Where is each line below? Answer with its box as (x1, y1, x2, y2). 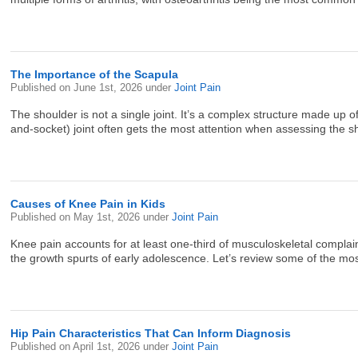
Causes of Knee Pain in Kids (10, 197, 166, 210)
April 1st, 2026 (73, 340, 144, 352)
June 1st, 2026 (74, 82, 146, 93)
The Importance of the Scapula (10, 68, 179, 81)
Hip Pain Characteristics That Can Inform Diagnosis (10, 327, 292, 340)
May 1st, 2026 (74, 211, 144, 223)
